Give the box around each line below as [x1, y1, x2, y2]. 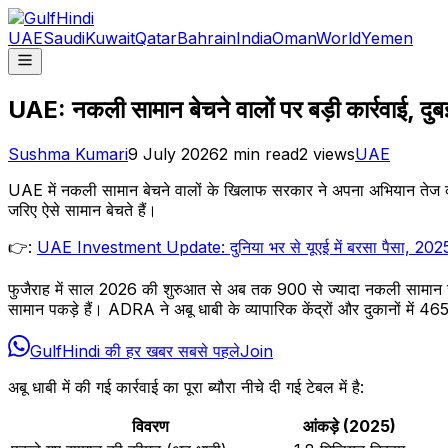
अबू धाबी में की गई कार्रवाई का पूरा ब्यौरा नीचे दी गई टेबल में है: [8, 376, 364, 397]
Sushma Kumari [8, 143, 128, 164]
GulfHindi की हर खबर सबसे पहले [30, 340, 240, 361]
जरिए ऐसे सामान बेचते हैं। [8, 199, 157, 220]
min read [228, 143, 299, 164]
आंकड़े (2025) [303, 415, 396, 436]
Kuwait [85, 28, 135, 48]
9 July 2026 [128, 143, 219, 164]
